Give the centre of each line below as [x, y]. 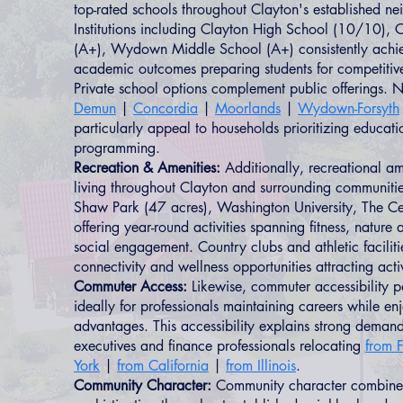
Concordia [166, 108]
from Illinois [261, 366]
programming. [117, 148]
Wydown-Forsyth [349, 108]
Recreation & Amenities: [147, 168]
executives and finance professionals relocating [219, 346]
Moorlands [248, 108]
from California [163, 366]
